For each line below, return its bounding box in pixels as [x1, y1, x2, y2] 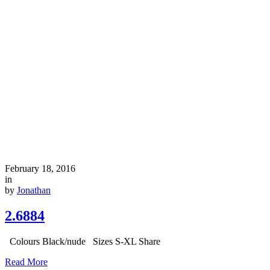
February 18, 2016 [5, 163, 75, 174]
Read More [5, 256, 48, 267]
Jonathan [17, 184, 51, 195]
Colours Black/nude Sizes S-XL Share [5, 236, 160, 246]
